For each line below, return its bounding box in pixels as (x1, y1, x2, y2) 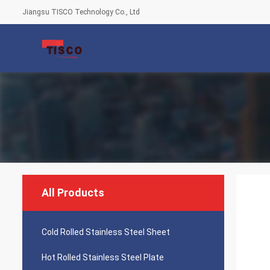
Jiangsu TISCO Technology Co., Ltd (22, 8, 140, 16)
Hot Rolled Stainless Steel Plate (42, 253, 164, 262)
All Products (42, 186, 104, 199)
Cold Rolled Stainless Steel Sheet (42, 227, 170, 237)
